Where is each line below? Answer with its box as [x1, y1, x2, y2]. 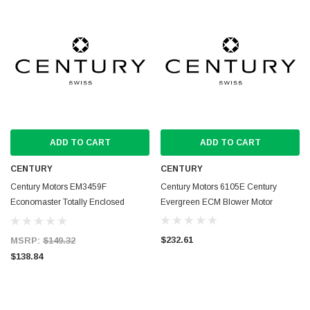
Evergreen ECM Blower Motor [161, 197, 273, 207]
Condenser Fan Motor [10, 212, 93, 222]
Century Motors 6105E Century [161, 182, 277, 192]
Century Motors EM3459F [10, 182, 107, 192]
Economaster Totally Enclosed [10, 197, 125, 207]
